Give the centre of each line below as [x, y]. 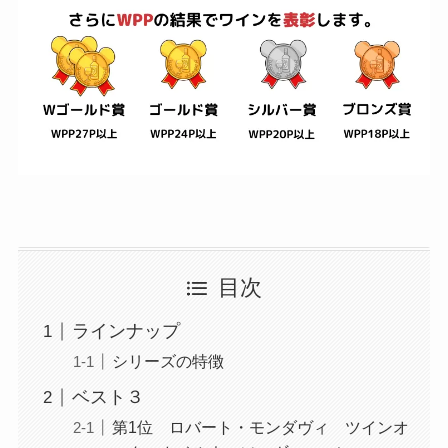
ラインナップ [125, 331]
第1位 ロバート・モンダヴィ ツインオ [260, 427]
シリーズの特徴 [167, 361]
